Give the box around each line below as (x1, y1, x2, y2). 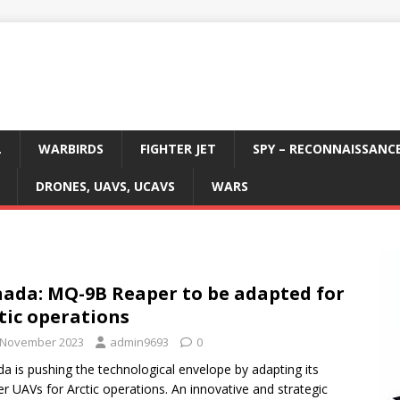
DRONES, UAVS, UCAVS (36, 178, 175, 195)
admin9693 (110, 334, 169, 350)
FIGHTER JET (140, 140, 216, 157)
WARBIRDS (38, 140, 104, 157)
